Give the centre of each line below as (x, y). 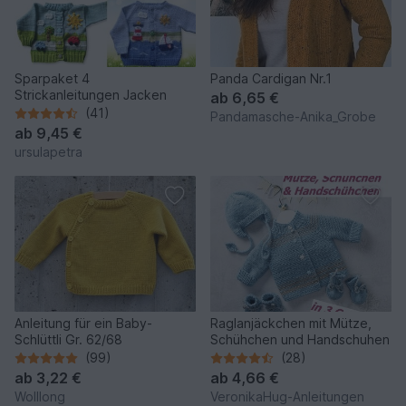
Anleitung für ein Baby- (83, 324)
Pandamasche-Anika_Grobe (293, 117)
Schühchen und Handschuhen (300, 340)
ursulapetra (48, 152)
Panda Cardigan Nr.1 (271, 79)
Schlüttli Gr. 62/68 (68, 340)
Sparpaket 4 (52, 79)
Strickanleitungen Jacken (91, 95)
